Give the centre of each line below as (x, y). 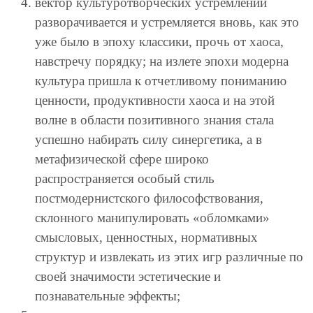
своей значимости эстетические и (128, 277)
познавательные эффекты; (108, 296)
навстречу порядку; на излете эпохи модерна (162, 61)
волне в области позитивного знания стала (154, 120)
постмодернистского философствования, (149, 198)
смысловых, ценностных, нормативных (146, 238)
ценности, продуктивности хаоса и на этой (155, 101)
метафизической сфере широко (122, 159)
